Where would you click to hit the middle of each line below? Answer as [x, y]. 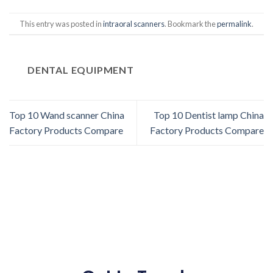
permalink [234, 23]
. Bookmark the [191, 23]
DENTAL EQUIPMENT [81, 70]
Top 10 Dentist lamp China [209, 115]
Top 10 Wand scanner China [67, 115]
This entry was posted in [61, 23]
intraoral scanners [134, 23]
